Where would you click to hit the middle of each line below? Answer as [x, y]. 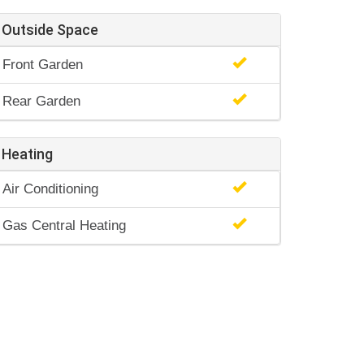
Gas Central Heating [64, 225]
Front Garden [43, 65]
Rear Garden [41, 101]
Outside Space [50, 30]
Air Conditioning [50, 189]
